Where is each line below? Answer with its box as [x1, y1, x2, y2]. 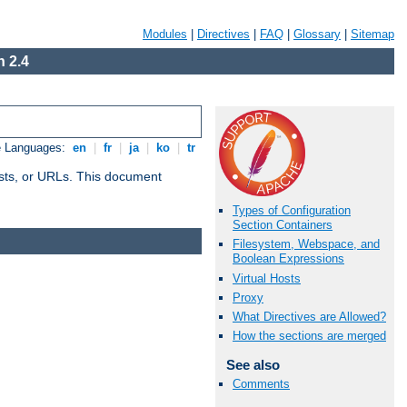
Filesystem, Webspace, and [233, 237, 380, 252]
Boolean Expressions [233, 252, 344, 266]
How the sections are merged [233, 329, 386, 343]
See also [225, 357, 280, 373]
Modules [143, 27, 187, 41]
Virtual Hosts [233, 271, 301, 285]
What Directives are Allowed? [233, 309, 386, 323]
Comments [233, 377, 290, 392]
